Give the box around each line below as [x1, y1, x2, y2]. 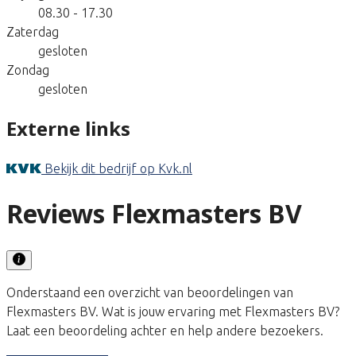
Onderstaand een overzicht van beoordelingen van [6, 284, 293, 300]
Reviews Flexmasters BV [6, 196, 302, 231]
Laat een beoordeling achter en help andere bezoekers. [6, 323, 323, 338]
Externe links [6, 114, 130, 141]
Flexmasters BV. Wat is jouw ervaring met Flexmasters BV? [6, 304, 339, 319]
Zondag [6, 62, 49, 77]
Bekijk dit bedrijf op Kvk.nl [44, 161, 192, 176]
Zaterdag [6, 24, 59, 39]
